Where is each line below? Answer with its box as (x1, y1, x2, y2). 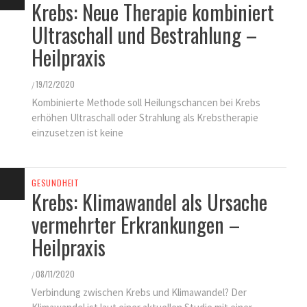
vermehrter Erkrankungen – (32, 209, 240, 240)
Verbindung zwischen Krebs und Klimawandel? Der (32, 286, 247, 299)
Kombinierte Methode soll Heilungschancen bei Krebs (32, 96, 260, 109)
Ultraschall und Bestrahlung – (32, 19, 257, 50)
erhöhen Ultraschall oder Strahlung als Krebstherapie (32, 111, 258, 124)
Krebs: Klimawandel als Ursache (32, 186, 267, 217)
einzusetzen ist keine (32, 126, 123, 139)
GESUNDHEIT (32, 177, 79, 188)
